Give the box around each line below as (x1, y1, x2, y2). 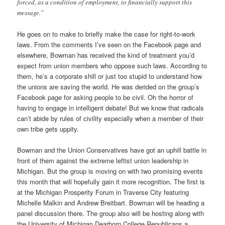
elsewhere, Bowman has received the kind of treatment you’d (17, 50, 195, 60)
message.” (17, 8, 44, 17)
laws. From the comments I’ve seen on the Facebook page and (17, 39, 201, 49)
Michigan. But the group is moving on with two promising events (17, 166, 203, 176)
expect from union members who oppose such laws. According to (17, 60, 207, 70)
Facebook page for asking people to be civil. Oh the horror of (17, 92, 194, 102)
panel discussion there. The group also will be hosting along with (17, 208, 204, 218)
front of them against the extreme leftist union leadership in (17, 156, 189, 166)
